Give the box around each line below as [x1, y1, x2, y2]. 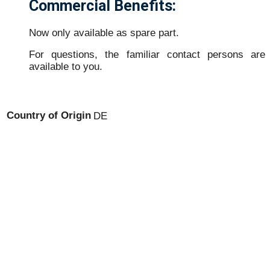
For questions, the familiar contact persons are [29, 49, 265, 61]
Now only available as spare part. [29, 27, 179, 39]
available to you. [29, 61, 102, 73]
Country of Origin [7, 110, 91, 121]
